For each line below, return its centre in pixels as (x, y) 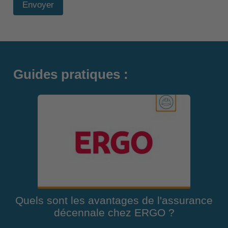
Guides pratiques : (70, 75)
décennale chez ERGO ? (114, 213)
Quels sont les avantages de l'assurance (114, 201)
